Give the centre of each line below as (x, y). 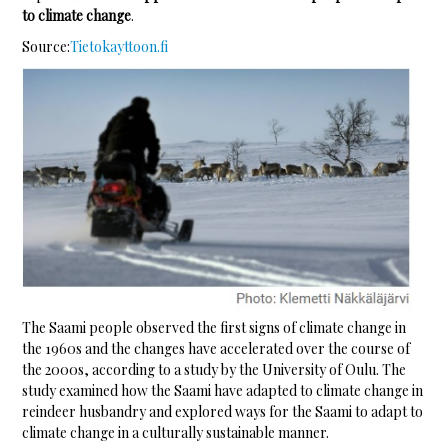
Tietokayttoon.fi (119, 47)
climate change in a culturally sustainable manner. (176, 433)
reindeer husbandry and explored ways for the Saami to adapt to (223, 412)
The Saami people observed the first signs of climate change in (214, 328)
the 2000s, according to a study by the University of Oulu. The (214, 370)
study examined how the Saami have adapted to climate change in (223, 391)
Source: (46, 47)
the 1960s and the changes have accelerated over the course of (216, 349)
